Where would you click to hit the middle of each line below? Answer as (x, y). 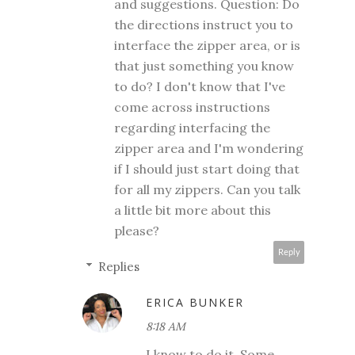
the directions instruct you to (204, 24)
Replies (119, 266)
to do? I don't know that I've (200, 86)
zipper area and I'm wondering (209, 148)
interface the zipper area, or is (207, 45)
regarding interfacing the (192, 127)
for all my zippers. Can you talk (207, 189)
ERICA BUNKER (195, 302)
